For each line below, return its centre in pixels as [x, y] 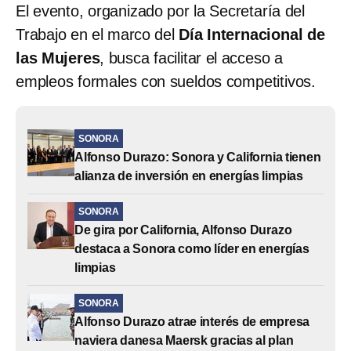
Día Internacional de [252, 34]
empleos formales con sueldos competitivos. [166, 81]
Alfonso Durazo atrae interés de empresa [192, 321]
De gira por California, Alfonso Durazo [183, 230]
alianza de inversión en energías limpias [189, 175]
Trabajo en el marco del [98, 34]
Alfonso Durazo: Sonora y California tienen [198, 157]
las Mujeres [58, 58]
